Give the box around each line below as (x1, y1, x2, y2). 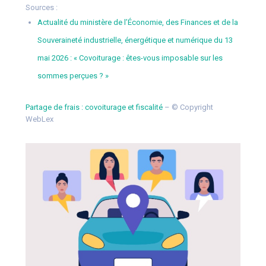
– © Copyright (162, 102, 213, 112)
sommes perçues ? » (37, 71, 109, 80)
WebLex (25, 114, 53, 123)
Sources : (25, 2, 58, 12)
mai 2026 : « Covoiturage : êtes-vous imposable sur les (37, 53, 223, 62)
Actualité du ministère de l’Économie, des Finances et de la (37, 17, 238, 27)
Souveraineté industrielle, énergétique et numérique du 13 (37, 35, 233, 45)
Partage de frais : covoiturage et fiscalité (25, 102, 163, 112)
